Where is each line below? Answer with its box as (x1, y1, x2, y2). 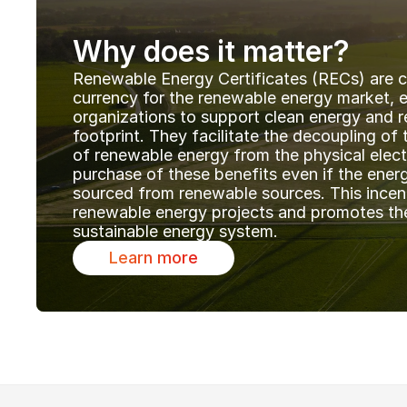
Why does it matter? (73, 34, 350, 69)
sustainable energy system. (73, 222, 283, 241)
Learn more (109, 248, 198, 267)
